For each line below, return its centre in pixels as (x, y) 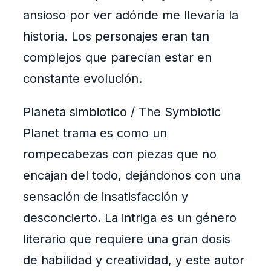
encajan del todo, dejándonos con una (132, 176)
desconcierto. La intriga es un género (130, 218)
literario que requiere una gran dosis (127, 239)
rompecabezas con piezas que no (120, 155)
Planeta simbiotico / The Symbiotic (122, 112)
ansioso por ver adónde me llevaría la (131, 15)
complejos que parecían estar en (117, 58)
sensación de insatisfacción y (106, 197)
